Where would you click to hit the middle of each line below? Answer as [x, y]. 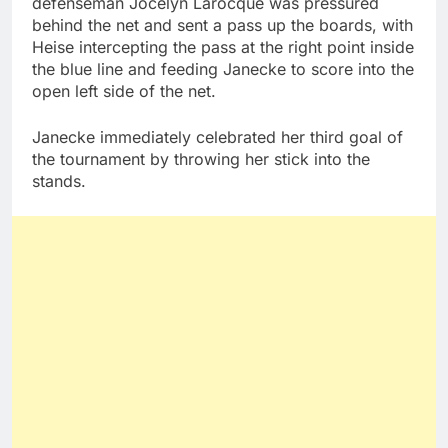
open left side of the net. [124, 91]
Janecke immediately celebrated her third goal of [217, 137]
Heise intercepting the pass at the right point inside [223, 47]
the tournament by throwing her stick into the [201, 159]
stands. [59, 181]
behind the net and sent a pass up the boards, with [222, 25]
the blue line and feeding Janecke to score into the [223, 69]
